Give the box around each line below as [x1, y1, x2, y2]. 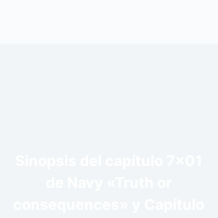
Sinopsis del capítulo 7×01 [15, 151, 203, 169]
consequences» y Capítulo [13, 195, 205, 213]
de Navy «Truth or [46, 173, 172, 191]
